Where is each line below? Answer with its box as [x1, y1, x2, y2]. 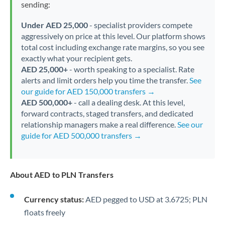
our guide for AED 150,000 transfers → [21, 86, 155, 96]
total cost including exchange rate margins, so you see [21, 42, 204, 52]
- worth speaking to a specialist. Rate [67, 64, 194, 74]
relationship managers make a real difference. [21, 120, 177, 129]
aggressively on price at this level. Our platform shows [21, 31, 205, 41]
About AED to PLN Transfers [10, 170, 114, 179]
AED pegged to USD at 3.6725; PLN [84, 194, 207, 204]
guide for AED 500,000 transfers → [21, 131, 142, 140]
